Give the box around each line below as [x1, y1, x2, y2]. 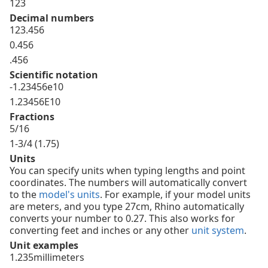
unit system [191, 224, 244, 237]
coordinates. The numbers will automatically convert [10, 176, 247, 190]
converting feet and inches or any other [10, 224, 191, 237]
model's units [39, 188, 100, 202]
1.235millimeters [10, 251, 84, 264]
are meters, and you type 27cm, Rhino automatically [10, 200, 244, 214]
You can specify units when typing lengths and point [10, 164, 245, 178]
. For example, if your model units [100, 188, 251, 202]
